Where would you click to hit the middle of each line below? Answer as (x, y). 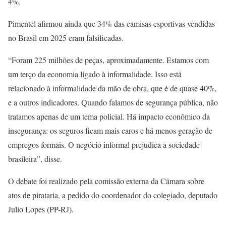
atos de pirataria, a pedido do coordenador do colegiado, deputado (113, 195)
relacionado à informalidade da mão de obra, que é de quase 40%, (112, 88)
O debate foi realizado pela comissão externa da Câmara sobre (106, 181)
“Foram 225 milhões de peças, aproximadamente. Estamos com (108, 60)
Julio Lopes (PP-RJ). (41, 209)
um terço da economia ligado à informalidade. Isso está (95, 74)
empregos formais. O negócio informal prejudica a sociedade (104, 144)
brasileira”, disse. (35, 158)
